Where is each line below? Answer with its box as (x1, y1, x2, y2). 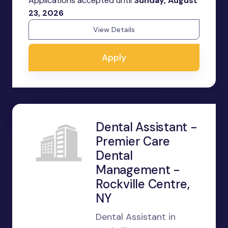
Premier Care (96, 133, 170, 149)
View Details (93, 25, 135, 34)
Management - (96, 162, 181, 178)
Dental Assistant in (96, 211, 176, 223)
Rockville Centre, (96, 176, 190, 192)
